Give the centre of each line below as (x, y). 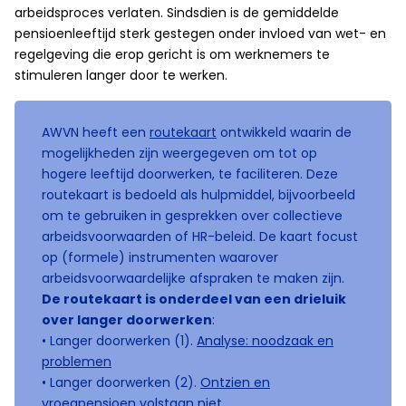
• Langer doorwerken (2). (121, 382)
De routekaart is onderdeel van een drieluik (194, 299)
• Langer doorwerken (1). (119, 341)
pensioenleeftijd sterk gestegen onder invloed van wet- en (200, 34)
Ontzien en (235, 382)
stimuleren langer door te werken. (121, 75)
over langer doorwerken (127, 320)
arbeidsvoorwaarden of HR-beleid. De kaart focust (200, 237)
